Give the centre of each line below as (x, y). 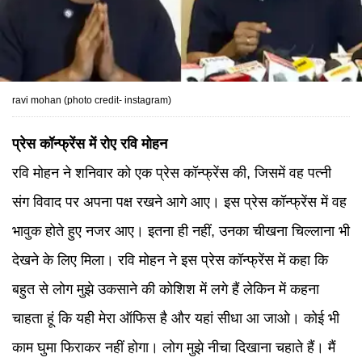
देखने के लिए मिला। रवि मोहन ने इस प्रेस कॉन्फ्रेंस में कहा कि (170, 260)
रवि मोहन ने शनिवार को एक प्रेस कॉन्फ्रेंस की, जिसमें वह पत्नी (172, 173)
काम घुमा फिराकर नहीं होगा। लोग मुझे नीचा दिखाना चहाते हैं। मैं (174, 347)
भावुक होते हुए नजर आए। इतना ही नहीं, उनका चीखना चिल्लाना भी (181, 231)
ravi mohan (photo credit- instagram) (92, 100)
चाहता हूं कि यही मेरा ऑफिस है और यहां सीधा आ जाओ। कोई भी (176, 318)
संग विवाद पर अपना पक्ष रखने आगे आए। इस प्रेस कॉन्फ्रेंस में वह (179, 202)
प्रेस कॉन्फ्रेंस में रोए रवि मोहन (90, 144)
